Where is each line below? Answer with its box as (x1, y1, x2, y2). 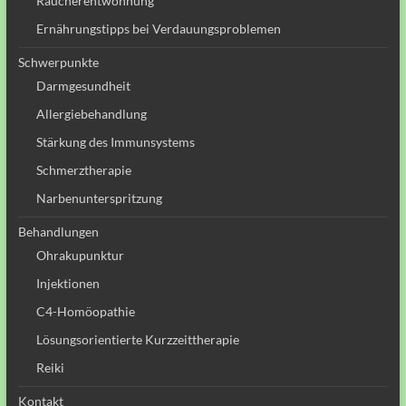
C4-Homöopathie (35, 304, 135, 320)
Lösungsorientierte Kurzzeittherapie (35, 332, 239, 348)
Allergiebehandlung (35, 106, 147, 122)
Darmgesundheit (35, 78, 130, 94)
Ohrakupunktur (35, 247, 124, 264)
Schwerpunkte (17, 54, 99, 71)
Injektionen (35, 275, 100, 292)
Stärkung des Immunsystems (35, 134, 195, 150)
